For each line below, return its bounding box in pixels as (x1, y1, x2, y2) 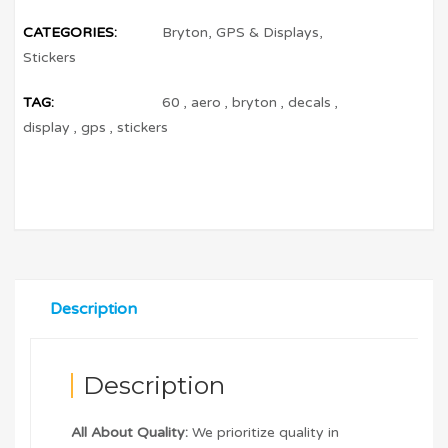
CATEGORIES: (23, 23, 118, 41)
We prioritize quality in (192, 424, 339, 442)
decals (288, 93, 332, 111)
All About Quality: (71, 424, 192, 442)
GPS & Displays (216, 23, 320, 41)
